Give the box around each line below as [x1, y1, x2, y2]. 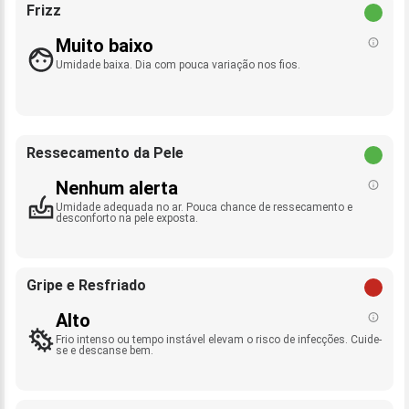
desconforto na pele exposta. [56, 212, 198, 225]
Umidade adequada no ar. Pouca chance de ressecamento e [56, 201, 352, 215]
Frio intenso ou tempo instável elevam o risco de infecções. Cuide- [56, 333, 382, 347]
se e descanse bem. [56, 344, 153, 358]
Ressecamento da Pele [26, 144, 184, 163]
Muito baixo [56, 35, 153, 58]
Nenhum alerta [56, 177, 178, 200]
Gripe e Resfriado [26, 277, 146, 295]
